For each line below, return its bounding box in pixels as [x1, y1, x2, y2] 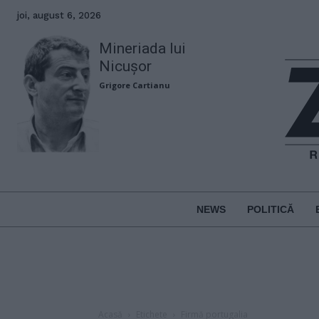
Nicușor [99, 58, 152, 75]
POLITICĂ [246, 203, 294, 215]
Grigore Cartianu [99, 80, 171, 90]
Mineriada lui [99, 40, 187, 57]
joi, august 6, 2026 [17, 10, 101, 21]
